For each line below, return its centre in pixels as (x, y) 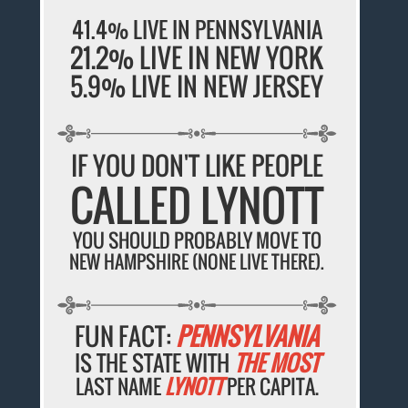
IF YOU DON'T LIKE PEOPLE (197, 165)
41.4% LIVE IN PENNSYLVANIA (197, 29)
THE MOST (277, 362)
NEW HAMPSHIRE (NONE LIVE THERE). (197, 261)
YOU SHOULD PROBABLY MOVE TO (197, 240)
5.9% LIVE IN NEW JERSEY (197, 86)
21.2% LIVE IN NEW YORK (197, 56)
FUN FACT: (126, 336)
